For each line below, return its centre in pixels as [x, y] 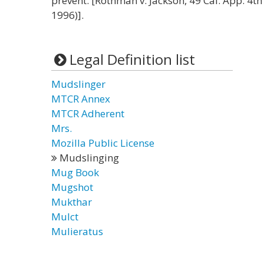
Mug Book [75, 172]
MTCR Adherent [88, 113]
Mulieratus [77, 231]
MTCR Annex [81, 99]
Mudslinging [88, 158]
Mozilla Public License [103, 143]
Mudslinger [78, 84]
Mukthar [72, 202]
